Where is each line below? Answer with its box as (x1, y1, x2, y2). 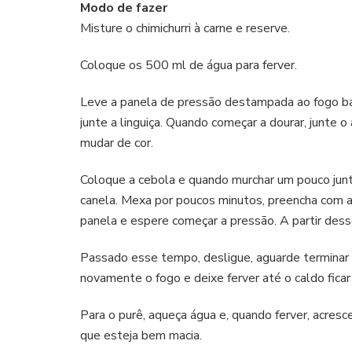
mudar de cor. (80, 134, 153, 152)
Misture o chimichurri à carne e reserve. (80, 19, 290, 37)
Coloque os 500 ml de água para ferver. (80, 56, 297, 74)
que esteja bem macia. (80, 326, 202, 344)
